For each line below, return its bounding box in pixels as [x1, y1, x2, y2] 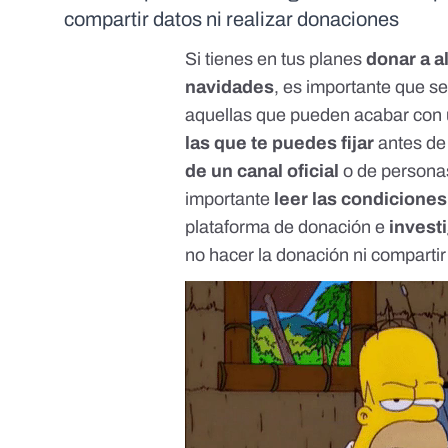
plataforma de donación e [185, 217, 390, 238]
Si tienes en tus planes [185, 49, 367, 70]
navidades [185, 77, 275, 98]
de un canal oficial [185, 161, 340, 182]
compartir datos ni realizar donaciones [64, 8, 403, 31]
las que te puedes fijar [185, 133, 379, 154]
